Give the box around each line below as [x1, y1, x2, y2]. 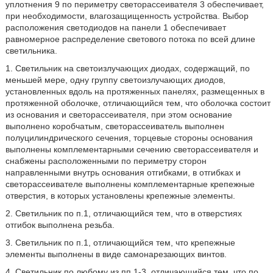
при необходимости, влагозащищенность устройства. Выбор [5, 11, 249, 21]
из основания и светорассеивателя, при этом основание [5, 110, 232, 119]
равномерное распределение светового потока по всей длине [5, 34, 255, 44]
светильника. [5, 46, 57, 55]
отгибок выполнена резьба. [5, 220, 115, 230]
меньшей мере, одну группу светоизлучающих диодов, [5, 75, 225, 85]
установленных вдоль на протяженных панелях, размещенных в [5, 87, 264, 96]
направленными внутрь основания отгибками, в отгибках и [5, 168, 241, 177]
